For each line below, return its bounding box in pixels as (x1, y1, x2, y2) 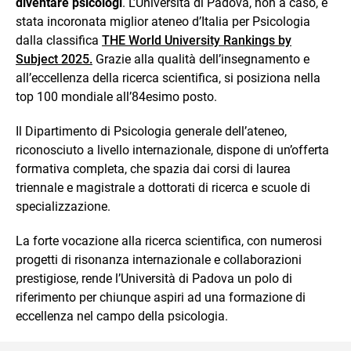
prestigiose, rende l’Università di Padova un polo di (16, 270, 292, 286)
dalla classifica (16, 32, 102, 48)
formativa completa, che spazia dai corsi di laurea (16, 161, 291, 176)
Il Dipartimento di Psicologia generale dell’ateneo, (16, 123, 287, 139)
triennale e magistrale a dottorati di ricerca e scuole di (16, 179, 310, 195)
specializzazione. (16, 198, 110, 214)
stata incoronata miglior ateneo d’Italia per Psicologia (16, 13, 310, 29)
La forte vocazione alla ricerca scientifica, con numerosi (16, 233, 322, 248)
